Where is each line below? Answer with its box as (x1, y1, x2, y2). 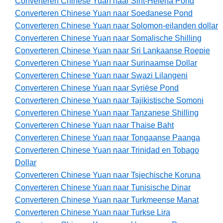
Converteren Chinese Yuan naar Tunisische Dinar (15, 183, 191, 192)
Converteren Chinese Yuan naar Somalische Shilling (15, 34, 202, 43)
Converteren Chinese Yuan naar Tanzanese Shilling (15, 109, 199, 117)
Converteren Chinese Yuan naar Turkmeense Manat (15, 196, 199, 205)
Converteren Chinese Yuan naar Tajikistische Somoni (15, 96, 204, 105)
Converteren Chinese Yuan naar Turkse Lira (15, 208, 170, 217)
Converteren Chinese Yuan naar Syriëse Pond (15, 84, 179, 93)
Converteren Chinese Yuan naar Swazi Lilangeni (15, 71, 188, 80)
